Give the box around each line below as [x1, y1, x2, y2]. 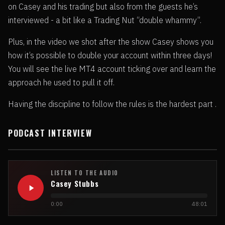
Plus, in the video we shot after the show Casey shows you [8, 36, 213, 47]
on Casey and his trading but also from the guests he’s [8, 1, 198, 12]
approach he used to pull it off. [8, 77, 115, 87]
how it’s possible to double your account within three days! [8, 50, 212, 60]
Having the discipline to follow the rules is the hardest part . [8, 98, 216, 109]
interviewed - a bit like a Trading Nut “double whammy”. [8, 15, 201, 25]
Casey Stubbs [50, 177, 99, 189]
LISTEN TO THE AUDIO [50, 168, 119, 177]
